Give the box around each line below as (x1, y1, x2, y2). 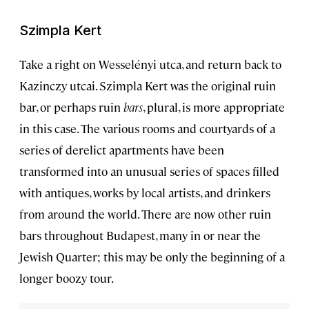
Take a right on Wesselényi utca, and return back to (19, 57, 281, 72)
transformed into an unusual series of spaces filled (19, 163, 279, 179)
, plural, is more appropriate (143, 99, 285, 115)
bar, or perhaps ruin (19, 99, 121, 115)
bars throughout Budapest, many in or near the (19, 228, 261, 243)
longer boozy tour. (19, 270, 114, 286)
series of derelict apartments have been (19, 142, 224, 158)
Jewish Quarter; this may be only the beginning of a (19, 249, 285, 265)
